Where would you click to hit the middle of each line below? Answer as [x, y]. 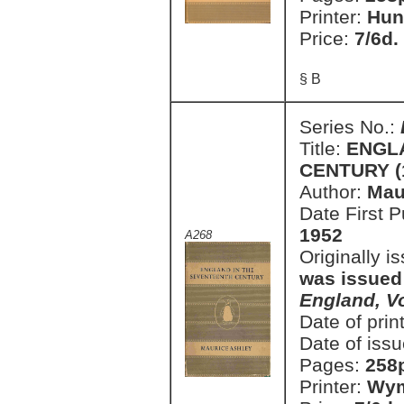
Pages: [332, 365]
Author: [333, 192]
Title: [323, 148]
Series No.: [350, 127]
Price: [327, 38]
